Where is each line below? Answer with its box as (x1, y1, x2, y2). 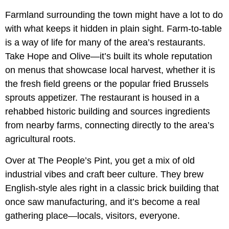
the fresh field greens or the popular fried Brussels (5, 78, 209, 89)
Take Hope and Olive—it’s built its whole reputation (5, 51, 212, 61)
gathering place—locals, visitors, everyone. (5, 210, 180, 221)
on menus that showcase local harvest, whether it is (5, 64, 215, 75)
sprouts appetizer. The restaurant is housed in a (5, 92, 199, 103)
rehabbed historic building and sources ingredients (5, 106, 210, 117)
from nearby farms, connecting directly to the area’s (5, 120, 214, 130)
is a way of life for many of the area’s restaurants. (5, 37, 205, 48)
